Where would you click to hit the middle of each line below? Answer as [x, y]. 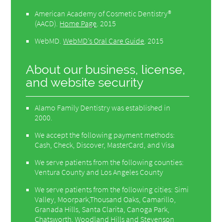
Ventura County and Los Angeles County [99, 172]
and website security [85, 82]
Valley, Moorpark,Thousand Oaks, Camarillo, [106, 199]
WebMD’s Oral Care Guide [104, 40]
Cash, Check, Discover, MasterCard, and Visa [105, 144]
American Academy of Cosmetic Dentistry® [103, 13]
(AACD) [46, 23]
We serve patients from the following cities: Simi [112, 189]
